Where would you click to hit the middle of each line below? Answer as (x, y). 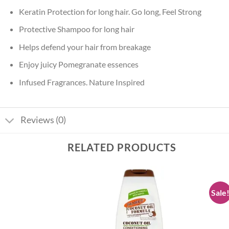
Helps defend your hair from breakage (85, 47)
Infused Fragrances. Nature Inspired (82, 82)
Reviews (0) (43, 120)
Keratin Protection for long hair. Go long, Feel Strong (110, 11)
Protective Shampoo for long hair (76, 29)
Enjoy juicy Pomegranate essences (78, 64)
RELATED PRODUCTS (122, 147)
